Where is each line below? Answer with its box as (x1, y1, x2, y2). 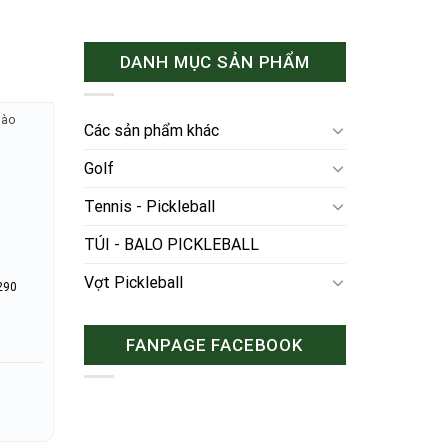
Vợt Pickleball (83, 272, 183, 292)
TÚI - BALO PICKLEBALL (83, 234, 259, 254)
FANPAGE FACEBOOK (126, 334, 304, 355)
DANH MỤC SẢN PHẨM (119, 52, 310, 72)
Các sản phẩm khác (83, 120, 219, 140)
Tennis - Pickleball (83, 196, 215, 216)
